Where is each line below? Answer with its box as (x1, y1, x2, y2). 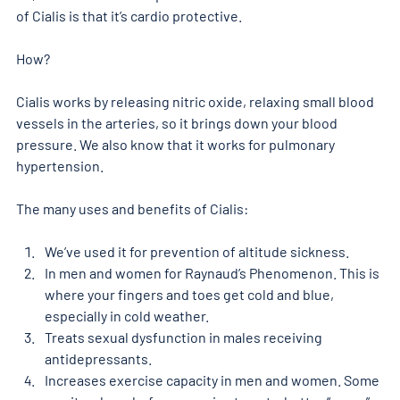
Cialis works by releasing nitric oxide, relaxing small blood (16, 92, 377, 110)
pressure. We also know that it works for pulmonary (16, 135, 337, 153)
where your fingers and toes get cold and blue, (45, 285, 337, 303)
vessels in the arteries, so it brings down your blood (16, 113, 340, 131)
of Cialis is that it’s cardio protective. (16, 6, 242, 24)
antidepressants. (45, 349, 152, 367)
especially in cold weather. (45, 306, 209, 324)
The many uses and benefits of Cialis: (16, 199, 248, 217)
